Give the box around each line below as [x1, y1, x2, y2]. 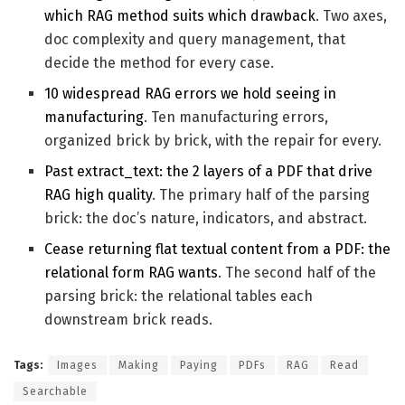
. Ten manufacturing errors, [144, 108, 329, 126]
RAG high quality [44, 185, 153, 203]
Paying [180, 358, 218, 372]
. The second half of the [218, 263, 377, 281]
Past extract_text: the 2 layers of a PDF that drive [44, 162, 373, 180]
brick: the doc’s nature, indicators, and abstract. [44, 209, 368, 227]
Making [118, 358, 159, 372]
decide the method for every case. [44, 53, 275, 71]
